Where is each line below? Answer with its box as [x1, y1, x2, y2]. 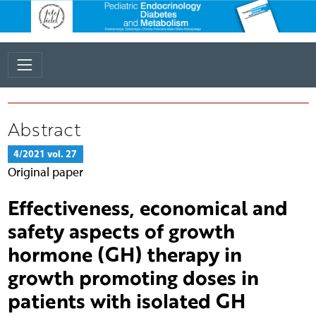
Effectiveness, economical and [7, 193, 288, 221]
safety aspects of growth [7, 216, 235, 245]
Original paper [7, 164, 83, 179]
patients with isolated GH [7, 286, 245, 315]
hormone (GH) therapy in [7, 239, 242, 268]
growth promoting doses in [7, 262, 259, 291]
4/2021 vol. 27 [13, 147, 77, 160]
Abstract [7, 116, 80, 142]
